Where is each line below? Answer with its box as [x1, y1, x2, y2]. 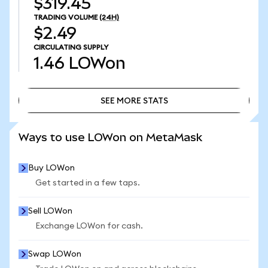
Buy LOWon [28, 164, 75, 172]
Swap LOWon [28, 250, 81, 258]
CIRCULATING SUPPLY [33, 44, 108, 51]
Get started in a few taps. [35, 179, 140, 187]
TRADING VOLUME [33, 14, 98, 21]
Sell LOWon [28, 207, 72, 215]
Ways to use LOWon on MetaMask [19, 131, 202, 144]
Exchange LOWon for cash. [35, 222, 143, 230]
